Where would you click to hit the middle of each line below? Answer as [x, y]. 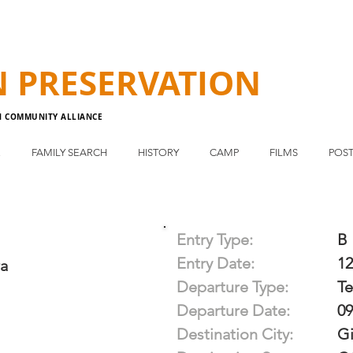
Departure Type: [232, 287]
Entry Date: [216, 263]
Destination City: [235, 334]
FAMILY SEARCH [69, 152]
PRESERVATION [139, 83]
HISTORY [158, 152]
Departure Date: [233, 310]
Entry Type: [215, 240]
